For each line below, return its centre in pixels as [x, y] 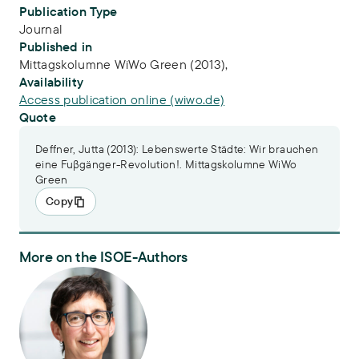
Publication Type [69, 11]
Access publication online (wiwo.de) [122, 99]
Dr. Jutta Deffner [60, 273]
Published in [56, 46]
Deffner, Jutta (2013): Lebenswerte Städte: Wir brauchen [177, 149]
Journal [41, 29]
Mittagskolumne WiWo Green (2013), [124, 64]
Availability [51, 82]
